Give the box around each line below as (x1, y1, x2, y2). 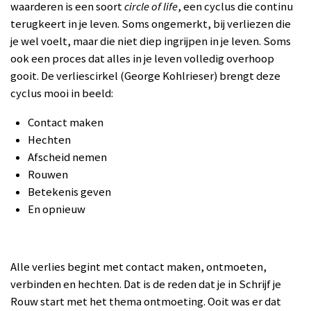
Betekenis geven (28, 184, 111, 199)
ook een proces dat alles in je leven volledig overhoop (10, 51, 274, 67)
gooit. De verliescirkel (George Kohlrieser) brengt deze (10, 69, 280, 84)
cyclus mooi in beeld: (10, 86, 113, 101)
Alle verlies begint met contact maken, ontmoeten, (10, 260, 267, 275)
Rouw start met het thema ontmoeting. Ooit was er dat (10, 294, 281, 310)
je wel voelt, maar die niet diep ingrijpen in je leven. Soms (10, 34, 291, 49)
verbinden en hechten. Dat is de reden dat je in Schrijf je (10, 277, 281, 292)
